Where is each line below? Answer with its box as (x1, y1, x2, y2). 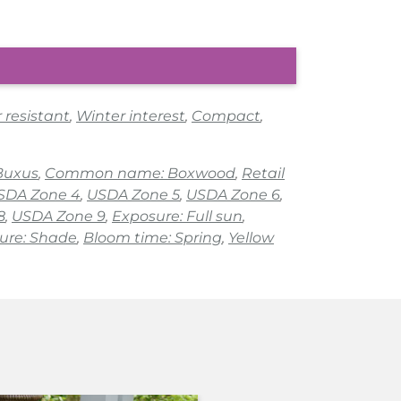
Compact (192, 107, 260, 124)
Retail (242, 164, 285, 182)
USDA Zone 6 (186, 185, 280, 203)
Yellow (228, 228, 274, 246)
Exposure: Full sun (112, 207, 243, 225)
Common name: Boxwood (45, 164, 235, 182)
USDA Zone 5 (87, 185, 180, 203)
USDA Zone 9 (12, 207, 106, 225)
